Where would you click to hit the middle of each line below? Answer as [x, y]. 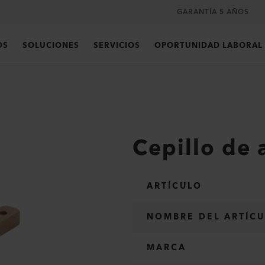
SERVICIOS [117, 46]
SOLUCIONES [51, 46]
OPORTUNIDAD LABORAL [209, 46]
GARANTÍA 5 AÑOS [213, 12]
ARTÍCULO [174, 186]
